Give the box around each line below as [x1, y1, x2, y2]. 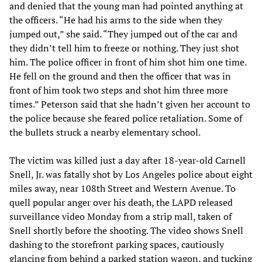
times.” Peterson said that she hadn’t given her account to [9, 97, 250, 111]
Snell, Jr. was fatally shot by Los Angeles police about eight [9, 167, 253, 181]
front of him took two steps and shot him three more [9, 83, 228, 96]
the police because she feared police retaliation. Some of [9, 111, 242, 125]
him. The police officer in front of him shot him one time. [9, 55, 246, 68]
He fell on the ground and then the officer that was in [9, 69, 231, 82]
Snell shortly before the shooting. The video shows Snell [9, 223, 243, 237]
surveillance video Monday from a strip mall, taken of [9, 209, 232, 223]
